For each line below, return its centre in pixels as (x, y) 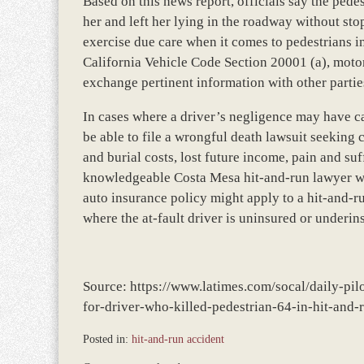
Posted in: (106, 339)
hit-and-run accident (178, 339)
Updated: (103, 355)
